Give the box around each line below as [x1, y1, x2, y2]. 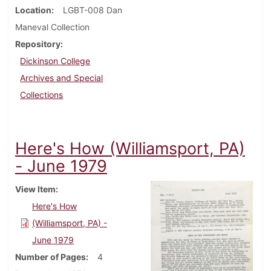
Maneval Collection [15, 22, 90, 33]
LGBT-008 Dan [63, 5, 122, 16]
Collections [20, 90, 64, 100]
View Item [15, 184, 56, 195]
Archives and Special [20, 73, 103, 83]
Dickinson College [20, 56, 91, 67]
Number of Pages [15, 252, 86, 263]
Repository [15, 39, 60, 50]
